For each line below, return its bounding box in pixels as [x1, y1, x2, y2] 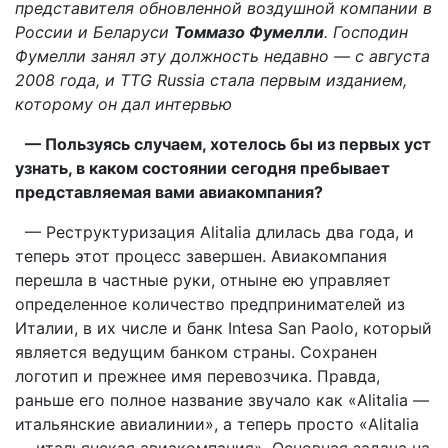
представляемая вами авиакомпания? [15, 181, 323, 202]
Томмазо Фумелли [174, 21, 324, 42]
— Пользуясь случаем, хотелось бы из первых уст [25, 133, 431, 154]
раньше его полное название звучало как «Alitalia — [15, 389, 429, 410]
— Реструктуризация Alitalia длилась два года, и [15, 221, 414, 242]
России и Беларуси [15, 21, 174, 42]
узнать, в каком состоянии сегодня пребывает [15, 157, 390, 178]
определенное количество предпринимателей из [15, 293, 405, 314]
